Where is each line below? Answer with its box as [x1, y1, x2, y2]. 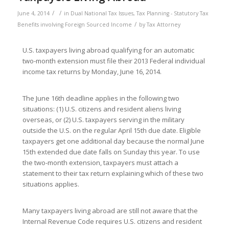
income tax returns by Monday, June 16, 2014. [22, 67, 162, 77]
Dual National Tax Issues [70, 10, 133, 17]
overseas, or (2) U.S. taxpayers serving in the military [22, 115, 185, 125]
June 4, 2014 [17, 10, 50, 17]
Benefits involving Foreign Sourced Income [17, 21, 132, 28]
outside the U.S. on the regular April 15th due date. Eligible [22, 126, 201, 135]
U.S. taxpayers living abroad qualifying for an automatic [22, 45, 194, 55]
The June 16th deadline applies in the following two [22, 94, 179, 103]
